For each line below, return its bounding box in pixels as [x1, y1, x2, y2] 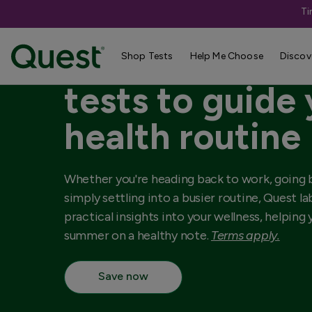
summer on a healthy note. [64, 228, 211, 243]
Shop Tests [121, 50, 173, 62]
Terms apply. [210, 228, 280, 243]
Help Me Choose [189, 50, 263, 62]
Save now [98, 270, 148, 283]
